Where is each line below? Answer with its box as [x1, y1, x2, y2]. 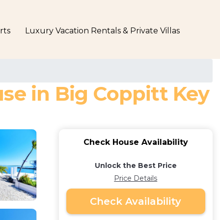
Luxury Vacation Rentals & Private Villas [25, 26, 180, 35]
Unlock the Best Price [94, 161, 177, 170]
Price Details [114, 174, 158, 183]
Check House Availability [83, 137, 188, 147]
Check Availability [90, 195, 182, 207]
